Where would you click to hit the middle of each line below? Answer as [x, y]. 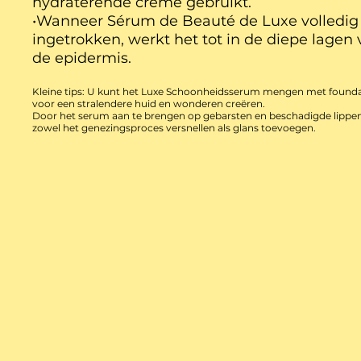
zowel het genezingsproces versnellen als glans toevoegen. [174, 128]
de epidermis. [82, 58]
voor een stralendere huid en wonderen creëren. [149, 104]
